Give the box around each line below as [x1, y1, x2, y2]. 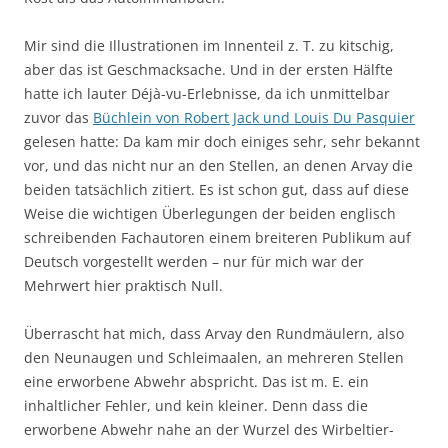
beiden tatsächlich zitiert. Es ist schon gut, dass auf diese [24, 180, 409, 200]
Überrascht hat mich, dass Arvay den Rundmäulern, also [24, 324, 404, 344]
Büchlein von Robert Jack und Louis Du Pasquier [93, 108, 415, 128]
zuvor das [24, 108, 93, 128]
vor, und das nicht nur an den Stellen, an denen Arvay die [24, 156, 413, 176]
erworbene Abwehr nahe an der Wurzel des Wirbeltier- [24, 420, 394, 440]
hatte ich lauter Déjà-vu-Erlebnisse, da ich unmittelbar [24, 84, 390, 104]
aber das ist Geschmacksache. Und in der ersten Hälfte [24, 60, 393, 80]
